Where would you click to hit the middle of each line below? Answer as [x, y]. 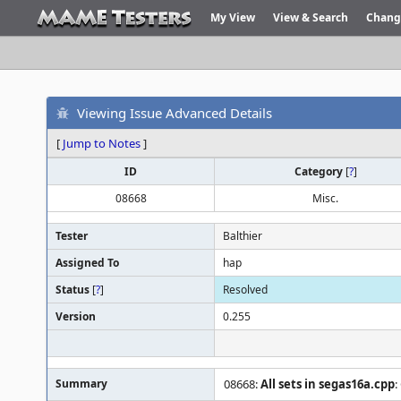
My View [233, 17]
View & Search [311, 17]
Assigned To [87, 263]
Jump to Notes [102, 143]
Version [76, 316]
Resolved [245, 290]
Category [320, 171]
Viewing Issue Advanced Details [175, 112]
